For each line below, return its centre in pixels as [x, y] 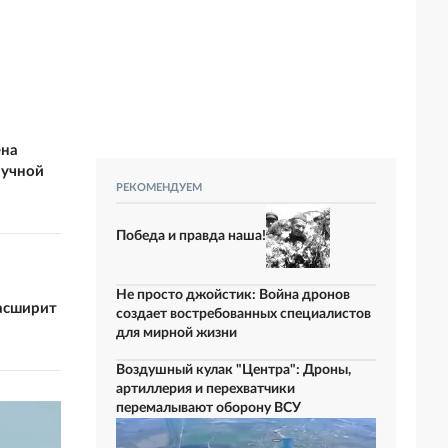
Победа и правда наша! [191, 235]
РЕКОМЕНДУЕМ [159, 187]
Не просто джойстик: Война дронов [233, 295]
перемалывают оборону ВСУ [208, 408]
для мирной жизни [176, 333]
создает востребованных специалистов [243, 314]
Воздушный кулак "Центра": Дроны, [233, 370]
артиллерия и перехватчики [205, 389]
